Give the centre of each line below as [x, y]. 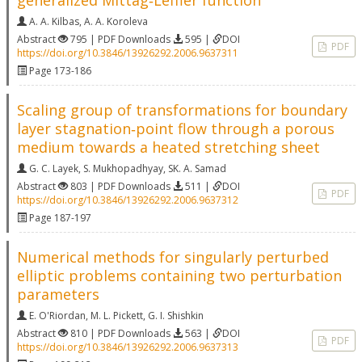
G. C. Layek [54, 168]
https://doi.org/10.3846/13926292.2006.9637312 [128, 200]
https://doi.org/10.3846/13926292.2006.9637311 [128, 53]
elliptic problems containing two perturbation [179, 276]
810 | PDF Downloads [120, 333]
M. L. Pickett [117, 316]
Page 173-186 [59, 71]
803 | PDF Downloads [120, 186]
